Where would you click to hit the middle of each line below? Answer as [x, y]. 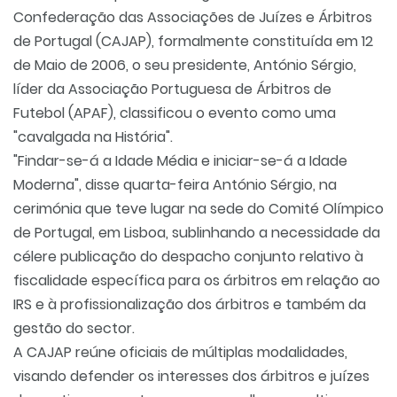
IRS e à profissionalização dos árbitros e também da [190, 304]
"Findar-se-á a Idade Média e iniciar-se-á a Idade [180, 161]
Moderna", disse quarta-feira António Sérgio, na [175, 185]
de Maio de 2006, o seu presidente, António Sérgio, [185, 65]
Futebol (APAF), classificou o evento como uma [175, 113]
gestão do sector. [74, 328]
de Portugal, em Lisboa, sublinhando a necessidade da [197, 233]
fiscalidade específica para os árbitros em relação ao [197, 280]
